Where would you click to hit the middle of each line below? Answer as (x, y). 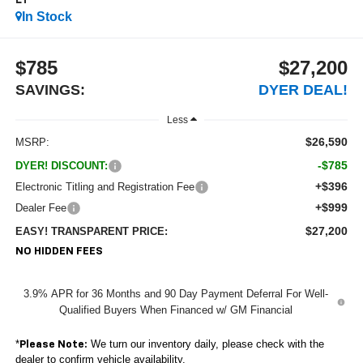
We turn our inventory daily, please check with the (205, 344)
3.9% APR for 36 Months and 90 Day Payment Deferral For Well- (176, 293)
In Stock (47, 17)
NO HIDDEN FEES (59, 251)
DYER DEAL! (303, 90)
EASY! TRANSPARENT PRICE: (91, 231)
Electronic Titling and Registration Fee (105, 186)
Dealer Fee (41, 207)
